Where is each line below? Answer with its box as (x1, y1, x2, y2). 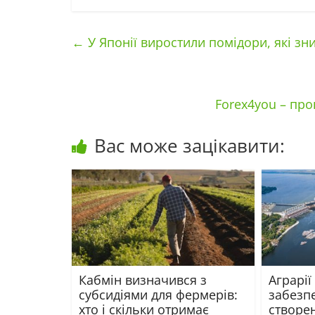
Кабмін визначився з (79, 271, 207, 288)
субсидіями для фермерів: (79, 285, 238, 303)
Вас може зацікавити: (94, 133, 285, 158)
